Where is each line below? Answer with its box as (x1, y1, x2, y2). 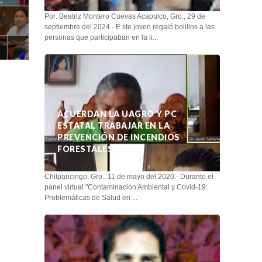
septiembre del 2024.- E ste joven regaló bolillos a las (44, 22, 215, 31)
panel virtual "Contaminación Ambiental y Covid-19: (44, 182, 208, 191)
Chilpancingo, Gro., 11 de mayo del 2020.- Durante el (44, 172, 213, 181)
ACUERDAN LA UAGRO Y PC (57, 108, 177, 119)
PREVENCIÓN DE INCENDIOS (57, 132, 180, 142)
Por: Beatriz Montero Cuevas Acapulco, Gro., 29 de (44, 12, 205, 20)
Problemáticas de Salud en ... (44, 193, 137, 202)
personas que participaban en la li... (44, 33, 158, 42)
